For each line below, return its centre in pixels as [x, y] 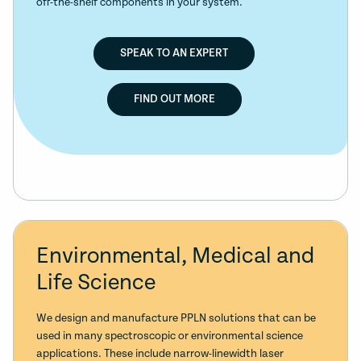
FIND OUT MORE [174, 100]
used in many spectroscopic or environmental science [170, 336]
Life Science [96, 283]
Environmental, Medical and [175, 257]
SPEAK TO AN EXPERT [174, 54]
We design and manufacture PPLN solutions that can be [176, 319]
